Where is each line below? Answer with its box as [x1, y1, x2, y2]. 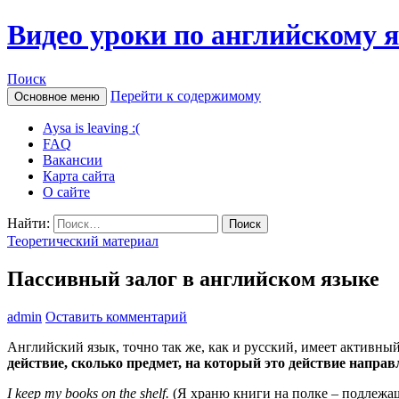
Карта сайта [43, 167, 115, 183]
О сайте [43, 183, 90, 199]
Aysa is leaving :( [43, 119, 140, 135]
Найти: [7, 215, 50, 231]
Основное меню [14, 89, 100, 103]
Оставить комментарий [45, 308, 187, 324]
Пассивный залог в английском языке [7, 266, 379, 290]
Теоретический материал [7, 232, 159, 248]
